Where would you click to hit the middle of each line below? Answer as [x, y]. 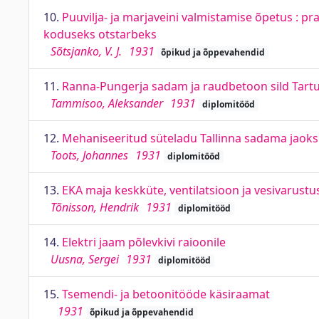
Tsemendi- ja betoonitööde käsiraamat [166, 294]
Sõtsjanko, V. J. [86, 51]
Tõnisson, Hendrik [95, 207]
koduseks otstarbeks [100, 34]
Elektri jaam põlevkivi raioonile [144, 242]
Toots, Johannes [89, 155]
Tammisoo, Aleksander [107, 103]
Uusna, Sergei [85, 259]
